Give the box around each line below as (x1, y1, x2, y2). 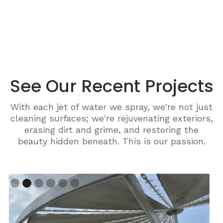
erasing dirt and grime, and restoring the (24, 124, 199, 135)
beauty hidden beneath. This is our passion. (17, 135, 206, 146)
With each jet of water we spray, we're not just (10, 101, 213, 112)
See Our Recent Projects (9, 74, 214, 98)
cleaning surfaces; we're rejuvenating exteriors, (10, 112, 213, 123)
